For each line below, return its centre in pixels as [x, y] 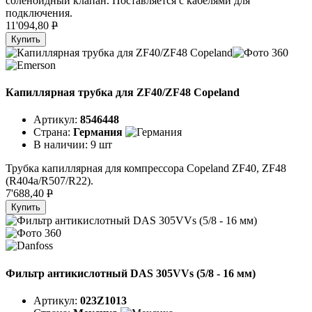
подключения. [39, 13]
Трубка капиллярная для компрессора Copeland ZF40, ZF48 [146, 169]
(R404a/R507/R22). [49, 181]
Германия [98, 132]
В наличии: [62, 145]
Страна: [53, 132]
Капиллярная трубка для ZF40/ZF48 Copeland [123, 93]
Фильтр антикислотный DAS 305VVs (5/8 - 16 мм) [131, 273]
